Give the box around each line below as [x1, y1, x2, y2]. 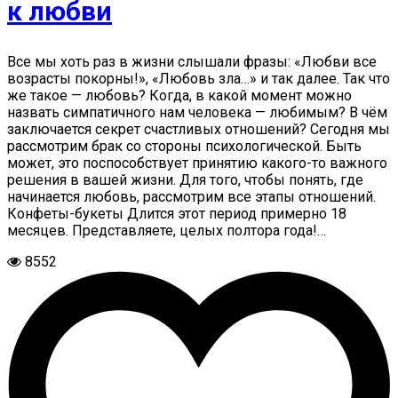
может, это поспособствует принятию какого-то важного [7, 155, 387, 171]
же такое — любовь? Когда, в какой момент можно [7, 87, 352, 104]
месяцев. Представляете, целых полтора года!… [7, 222, 326, 239]
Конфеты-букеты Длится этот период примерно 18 [7, 205, 346, 222]
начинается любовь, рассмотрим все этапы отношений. [7, 188, 376, 205]
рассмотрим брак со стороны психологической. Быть [7, 138, 362, 155]
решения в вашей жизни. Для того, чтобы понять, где [7, 171, 363, 188]
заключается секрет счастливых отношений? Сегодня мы [7, 121, 390, 138]
